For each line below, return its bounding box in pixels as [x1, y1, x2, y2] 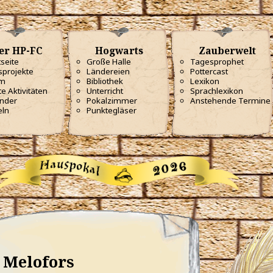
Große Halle [87, 56, 131, 67]
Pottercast [190, 66, 228, 77]
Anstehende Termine [190, 95, 271, 106]
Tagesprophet [190, 56, 244, 67]
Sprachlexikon [190, 85, 243, 96]
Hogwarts [93, 44, 143, 57]
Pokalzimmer [87, 95, 137, 106]
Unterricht [87, 85, 123, 96]
